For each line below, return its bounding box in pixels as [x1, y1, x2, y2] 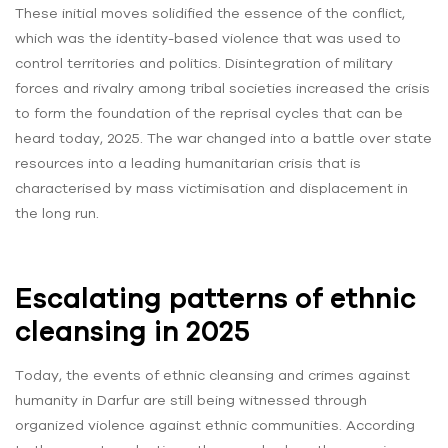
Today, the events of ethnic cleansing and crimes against [15, 367, 410, 384]
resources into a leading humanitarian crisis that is [15, 154, 361, 171]
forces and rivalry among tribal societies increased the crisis [15, 79, 430, 96]
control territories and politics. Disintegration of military [15, 54, 393, 71]
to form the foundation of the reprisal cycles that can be [15, 104, 403, 121]
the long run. [15, 204, 99, 221]
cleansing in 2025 [15, 314, 250, 347]
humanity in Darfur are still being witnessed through [15, 392, 367, 409]
